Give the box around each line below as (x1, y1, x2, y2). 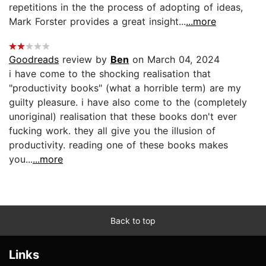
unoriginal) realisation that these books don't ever (9, 110, 237, 122)
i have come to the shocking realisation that (9, 67, 211, 80)
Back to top (110, 215, 156, 226)
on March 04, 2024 (129, 53, 220, 65)
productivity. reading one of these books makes (9, 138, 228, 151)
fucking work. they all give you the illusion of (9, 124, 216, 137)
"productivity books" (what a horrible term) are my (9, 81, 241, 94)
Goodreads (9, 53, 59, 65)
